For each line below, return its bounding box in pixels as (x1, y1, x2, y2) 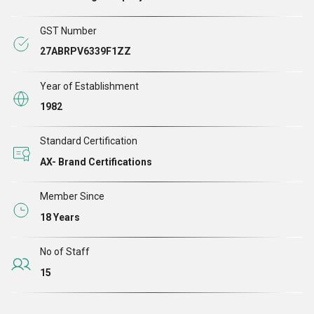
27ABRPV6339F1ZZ (40, 46, 131, 57)
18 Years (40, 211, 80, 223)
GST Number (40, 25, 97, 36)
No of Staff (40, 246, 90, 258)
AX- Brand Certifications (40, 156, 152, 168)
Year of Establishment (40, 80, 139, 92)
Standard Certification (40, 135, 137, 147)
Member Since (40, 191, 104, 203)
